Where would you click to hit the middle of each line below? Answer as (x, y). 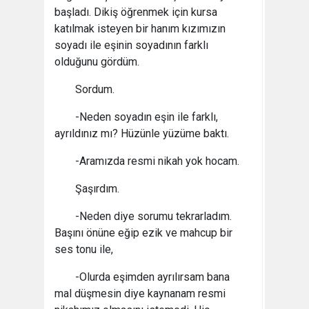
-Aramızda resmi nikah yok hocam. (157, 161)
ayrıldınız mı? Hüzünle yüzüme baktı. (142, 133)
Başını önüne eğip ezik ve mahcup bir (143, 233)
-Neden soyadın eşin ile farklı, (147, 117)
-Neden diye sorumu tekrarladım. (153, 216)
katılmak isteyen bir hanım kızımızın (140, 29)
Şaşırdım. (97, 189)
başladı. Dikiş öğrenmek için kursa (136, 12)
